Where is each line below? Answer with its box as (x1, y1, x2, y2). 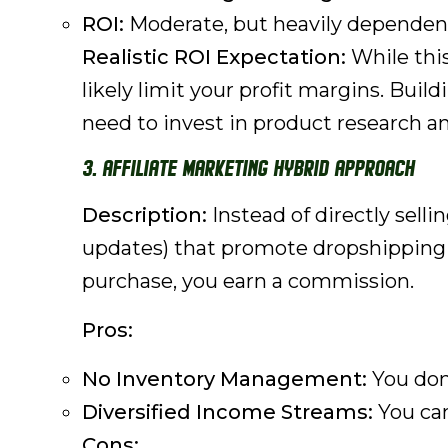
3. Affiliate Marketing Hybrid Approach (82, 158, 414, 182)
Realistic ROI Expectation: (82, 45, 346, 69)
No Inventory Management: (82, 367, 367, 391)
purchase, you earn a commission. (82, 269, 414, 293)
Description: (82, 203, 207, 227)
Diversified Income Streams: (82, 400, 373, 424)
